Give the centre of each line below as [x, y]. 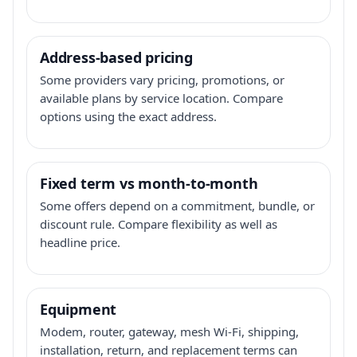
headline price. [80, 242]
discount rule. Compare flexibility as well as [159, 224]
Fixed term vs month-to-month [149, 183]
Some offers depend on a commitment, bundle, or [177, 205]
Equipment [78, 309]
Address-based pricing [116, 57]
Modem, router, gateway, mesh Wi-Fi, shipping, [169, 331]
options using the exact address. [128, 116]
